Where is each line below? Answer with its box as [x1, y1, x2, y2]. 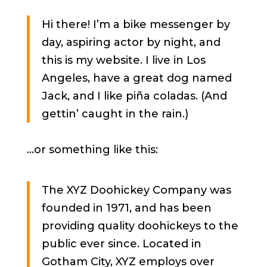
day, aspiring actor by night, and [41, 36, 221, 49]
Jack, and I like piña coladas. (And [41, 89, 227, 103]
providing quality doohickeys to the [41, 219, 238, 232]
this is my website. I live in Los [41, 54, 206, 67]
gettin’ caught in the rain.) [41, 107, 188, 120]
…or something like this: [26, 143, 158, 156]
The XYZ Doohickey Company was [41, 184, 231, 197]
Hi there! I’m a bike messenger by [41, 18, 230, 31]
